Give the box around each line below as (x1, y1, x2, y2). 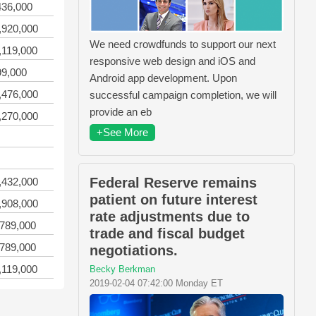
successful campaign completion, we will (90, 88, 276, 101)
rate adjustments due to (90, 208, 250, 224)
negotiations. (90, 242, 178, 258)
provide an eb (90, 105, 152, 118)
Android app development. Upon (90, 71, 237, 84)
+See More (97, 126, 148, 138)
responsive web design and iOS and (90, 54, 255, 67)
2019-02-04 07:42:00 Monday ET (90, 277, 223, 288)
